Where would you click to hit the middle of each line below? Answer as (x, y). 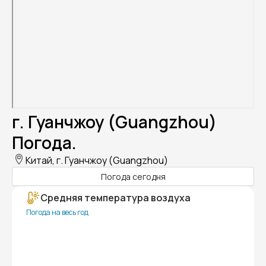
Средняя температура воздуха (115, 198)
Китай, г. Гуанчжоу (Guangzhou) (97, 161)
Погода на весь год (57, 213)
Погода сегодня (133, 176)
